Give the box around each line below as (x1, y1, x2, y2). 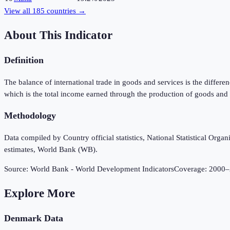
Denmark (4, 213, 42, 224)
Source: (4, 165, 30, 174)
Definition (4, 55, 44, 66)
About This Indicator (4, 28, 112, 42)
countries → (45, 7, 86, 15)
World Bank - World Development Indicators (30, 165, 174, 174)
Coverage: (174, 165, 209, 174)
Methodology (4, 110, 56, 121)
